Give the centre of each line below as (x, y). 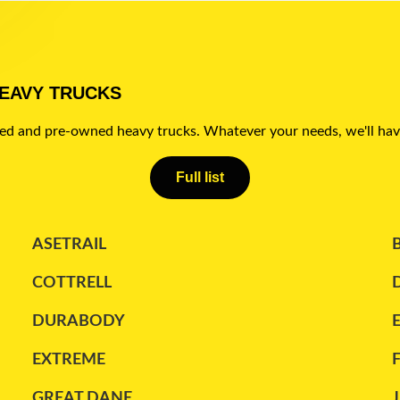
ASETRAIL (70, 244)
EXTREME (69, 359)
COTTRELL (72, 283)
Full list (200, 177)
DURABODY (79, 321)
